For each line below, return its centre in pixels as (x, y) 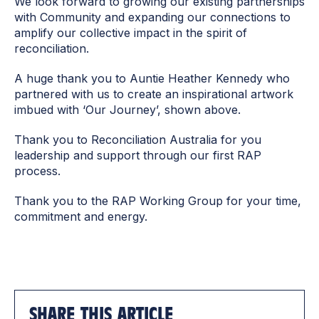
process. (37, 171)
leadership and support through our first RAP (138, 156)
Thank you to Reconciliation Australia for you (138, 140)
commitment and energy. (81, 217)
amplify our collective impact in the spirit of (131, 33)
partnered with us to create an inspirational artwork (154, 94)
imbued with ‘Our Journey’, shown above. (127, 110)
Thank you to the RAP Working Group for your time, (158, 201)
